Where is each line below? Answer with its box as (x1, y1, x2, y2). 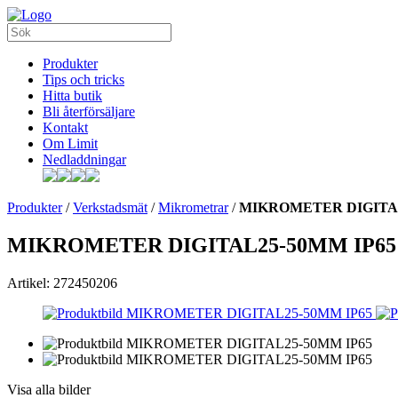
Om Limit (43, 136, 98, 151)
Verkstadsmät (73, 200, 147, 215)
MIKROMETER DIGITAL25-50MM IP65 (7, 233, 396, 257)
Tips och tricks (43, 72, 124, 87)
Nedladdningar (43, 152, 126, 167)
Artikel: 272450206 (7, 275, 117, 291)
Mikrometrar (158, 200, 228, 215)
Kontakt (43, 120, 88, 135)
